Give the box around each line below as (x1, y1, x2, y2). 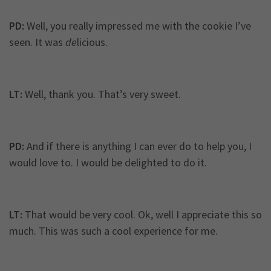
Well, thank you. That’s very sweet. (22, 87, 181, 102)
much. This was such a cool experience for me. (9, 224, 218, 238)
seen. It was (9, 35, 65, 50)
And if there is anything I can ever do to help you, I (24, 139, 252, 154)
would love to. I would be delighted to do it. (9, 155, 207, 170)
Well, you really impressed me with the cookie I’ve (24, 19, 251, 33)
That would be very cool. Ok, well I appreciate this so (22, 207, 262, 222)
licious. (77, 35, 108, 50)
